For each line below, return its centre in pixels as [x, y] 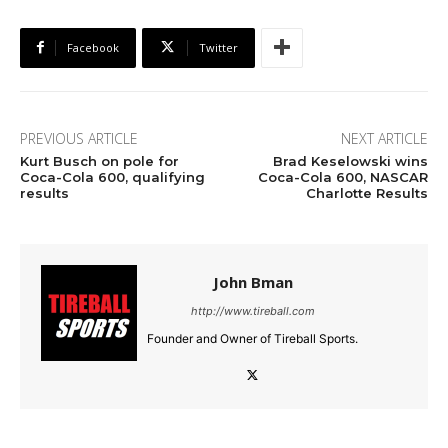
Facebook [93, 47]
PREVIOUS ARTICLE [79, 138]
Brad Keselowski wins [350, 160]
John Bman [252, 281]
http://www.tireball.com [252, 310]
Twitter [218, 47]
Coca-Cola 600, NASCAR [342, 176]
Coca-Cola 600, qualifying [112, 176]
